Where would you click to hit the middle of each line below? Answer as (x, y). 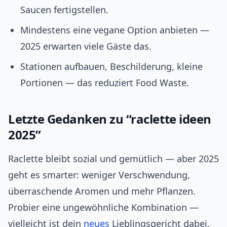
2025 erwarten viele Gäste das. (86, 46)
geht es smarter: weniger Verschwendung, (99, 175)
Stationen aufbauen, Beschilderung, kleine (111, 67)
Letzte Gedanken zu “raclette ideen (110, 119)
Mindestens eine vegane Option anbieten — (115, 30)
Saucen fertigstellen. (64, 10)
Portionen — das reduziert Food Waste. (105, 83)
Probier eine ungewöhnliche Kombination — (103, 207)
